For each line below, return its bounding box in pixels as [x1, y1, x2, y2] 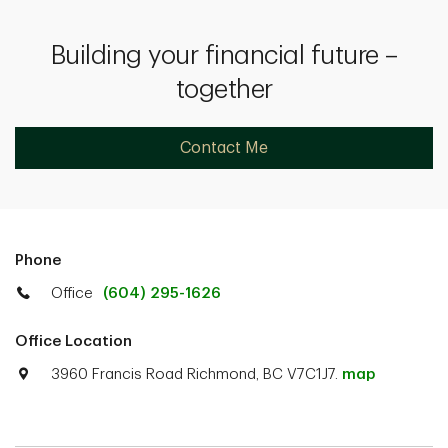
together [175, 76, 273, 103]
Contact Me [180, 139, 268, 156]
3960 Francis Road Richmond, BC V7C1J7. [51, 366, 342, 382]
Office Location [15, 333, 132, 349]
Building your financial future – [50, 42, 398, 69]
